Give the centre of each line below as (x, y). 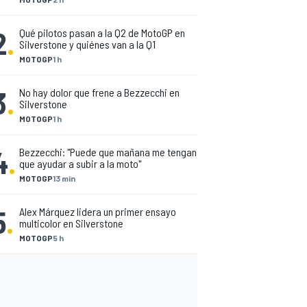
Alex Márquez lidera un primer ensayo (98, 211)
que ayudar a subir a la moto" (80, 163)
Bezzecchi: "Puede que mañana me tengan (108, 152)
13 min (64, 178)
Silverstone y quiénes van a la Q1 (87, 44)
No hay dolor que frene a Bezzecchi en (99, 92)
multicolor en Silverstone (71, 223)
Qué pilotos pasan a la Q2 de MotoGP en (102, 33)
